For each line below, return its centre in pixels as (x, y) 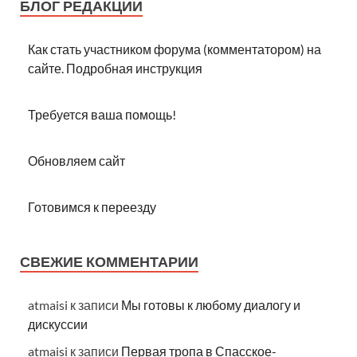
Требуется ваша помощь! (102, 114)
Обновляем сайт (76, 160)
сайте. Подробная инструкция (115, 68)
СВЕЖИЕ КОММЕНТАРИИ (109, 261)
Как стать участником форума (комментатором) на (175, 49)
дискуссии (58, 324)
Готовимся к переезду (92, 206)
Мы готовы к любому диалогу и (211, 304)
